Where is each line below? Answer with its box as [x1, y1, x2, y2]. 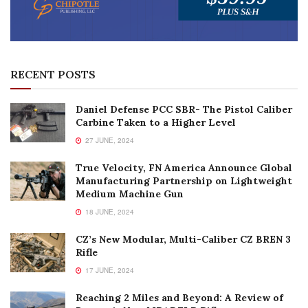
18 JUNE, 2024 [83, 206, 134, 217]
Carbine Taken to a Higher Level [76, 115, 236, 129]
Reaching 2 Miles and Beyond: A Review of [76, 291, 283, 304]
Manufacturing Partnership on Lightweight [76, 174, 292, 187]
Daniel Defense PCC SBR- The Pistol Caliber [76, 102, 292, 115]
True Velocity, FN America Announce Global [76, 161, 292, 174]
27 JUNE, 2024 [83, 135, 134, 145]
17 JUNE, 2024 [83, 265, 134, 275]
